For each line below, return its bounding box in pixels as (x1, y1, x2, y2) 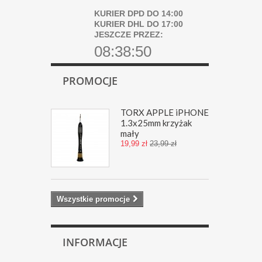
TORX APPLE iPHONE (120, 107, 209, 118)
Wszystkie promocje (57, 195, 130, 204)
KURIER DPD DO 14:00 (94, 9, 183, 18)
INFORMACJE (63, 235, 127, 249)
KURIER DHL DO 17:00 (94, 19, 183, 29)
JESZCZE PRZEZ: (94, 30, 163, 39)
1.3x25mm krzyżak (120, 118, 192, 128)
